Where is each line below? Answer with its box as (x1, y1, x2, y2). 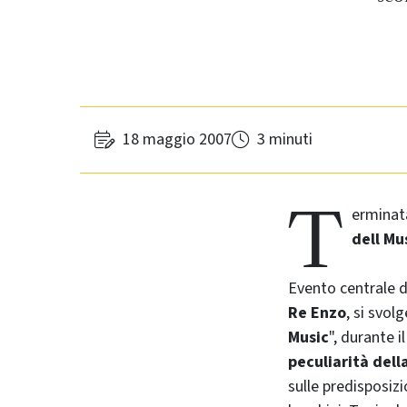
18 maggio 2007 (123, 128, 232, 152)
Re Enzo (288, 301, 346, 324)
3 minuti (257, 128, 313, 152)
